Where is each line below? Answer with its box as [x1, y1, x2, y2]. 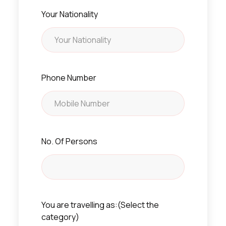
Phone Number [41, 72, 96, 83]
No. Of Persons [41, 135, 97, 147]
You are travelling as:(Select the [41, 199, 159, 210]
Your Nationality [41, 8, 98, 20]
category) [41, 211, 79, 222]
